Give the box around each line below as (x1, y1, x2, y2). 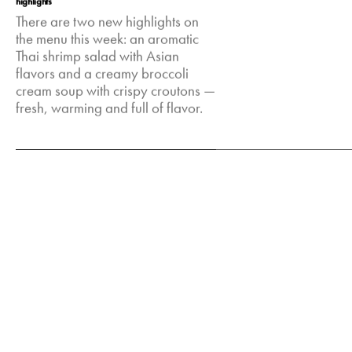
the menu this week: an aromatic (16, 30, 200, 49)
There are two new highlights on (16, 13, 200, 32)
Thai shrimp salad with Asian (16, 47, 180, 67)
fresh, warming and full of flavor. (16, 99, 203, 119)
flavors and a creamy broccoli (16, 64, 189, 84)
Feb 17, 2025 (16, 144, 86, 159)
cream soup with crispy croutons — (16, 82, 216, 101)
